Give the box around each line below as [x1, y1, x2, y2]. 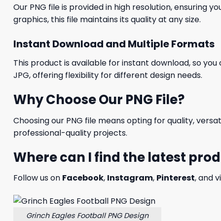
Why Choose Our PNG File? [13, 91, 184, 109]
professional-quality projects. [13, 127, 127, 139]
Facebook [62, 172, 104, 184]
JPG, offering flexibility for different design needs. [13, 70, 202, 81]
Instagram [107, 172, 153, 184]
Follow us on [13, 172, 62, 184]
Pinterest [156, 172, 195, 184]
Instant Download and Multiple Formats [13, 37, 215, 51]
